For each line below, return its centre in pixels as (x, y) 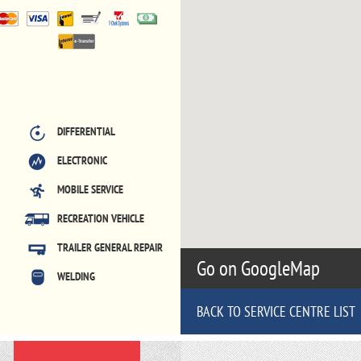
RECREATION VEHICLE (100, 218)
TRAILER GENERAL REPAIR (110, 247)
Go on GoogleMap (260, 268)
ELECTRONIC (82, 160)
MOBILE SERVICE (90, 189)
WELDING (76, 276)
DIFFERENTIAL (86, 131)
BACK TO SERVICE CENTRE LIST (276, 311)
